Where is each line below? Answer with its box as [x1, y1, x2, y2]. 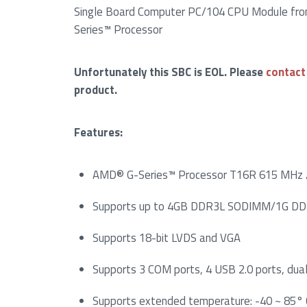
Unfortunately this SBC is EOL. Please [73, 63, 266, 82]
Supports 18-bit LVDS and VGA [93, 229, 241, 247]
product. [73, 81, 117, 99]
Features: [73, 123, 123, 142]
